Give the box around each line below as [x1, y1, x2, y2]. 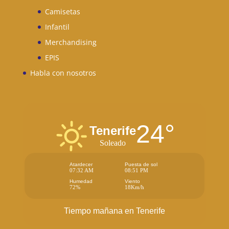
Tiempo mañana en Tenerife [63, 207, 165, 216]
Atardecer [69, 162, 93, 168]
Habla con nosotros [30, 67, 96, 78]
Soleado [100, 139, 126, 148]
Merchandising [44, 37, 97, 47]
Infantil [44, 21, 70, 32]
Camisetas [44, 6, 80, 16]
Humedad [69, 178, 93, 185]
